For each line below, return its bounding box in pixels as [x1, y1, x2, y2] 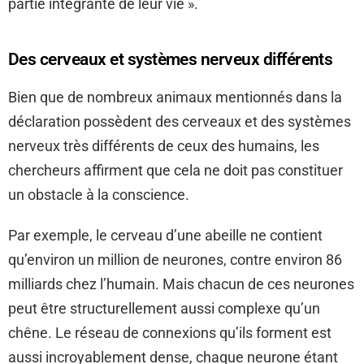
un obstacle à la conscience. [8, 186, 189, 204]
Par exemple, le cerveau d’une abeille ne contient [8, 227, 323, 245]
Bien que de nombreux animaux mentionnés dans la [8, 89, 342, 106]
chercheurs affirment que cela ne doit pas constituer [8, 162, 343, 180]
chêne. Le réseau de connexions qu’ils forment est [8, 324, 331, 342]
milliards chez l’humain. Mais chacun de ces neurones [8, 275, 354, 293]
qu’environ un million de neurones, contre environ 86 [8, 251, 342, 269]
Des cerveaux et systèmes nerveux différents [8, 50, 333, 70]
